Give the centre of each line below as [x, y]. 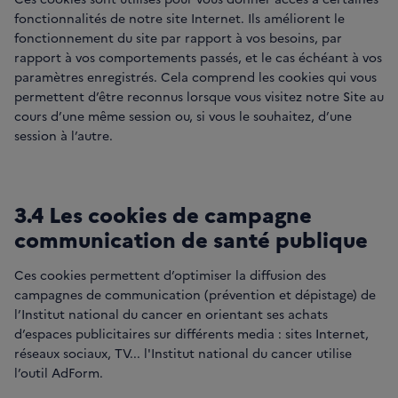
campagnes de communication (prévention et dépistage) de [195, 295]
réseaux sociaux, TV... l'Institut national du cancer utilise [183, 353]
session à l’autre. [64, 135]
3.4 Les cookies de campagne [163, 214]
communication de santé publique [191, 239]
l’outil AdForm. [60, 373]
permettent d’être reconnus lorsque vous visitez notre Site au [199, 96]
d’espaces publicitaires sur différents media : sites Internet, [191, 334]
